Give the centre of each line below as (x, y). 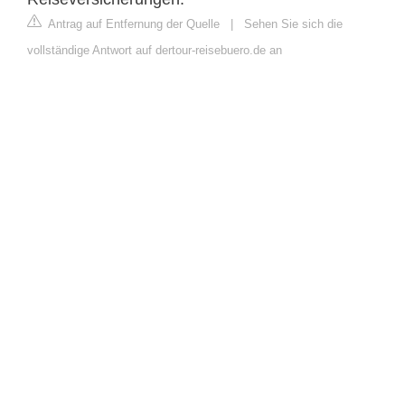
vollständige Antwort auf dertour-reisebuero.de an (155, 50)
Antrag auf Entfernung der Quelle (132, 24)
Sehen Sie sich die (293, 24)
